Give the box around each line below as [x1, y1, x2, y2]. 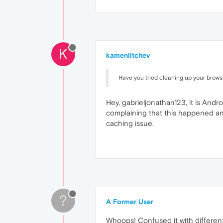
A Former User [106, 198, 153, 206]
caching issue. [106, 119, 154, 127]
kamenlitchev [106, 51, 150, 59]
